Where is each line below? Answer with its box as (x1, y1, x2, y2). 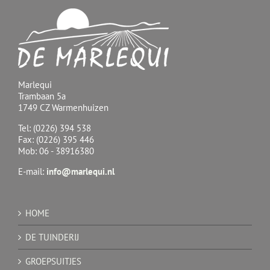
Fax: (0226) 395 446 (18, 133, 94, 145)
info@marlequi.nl (46, 165, 115, 177)
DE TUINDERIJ (25, 231, 79, 243)
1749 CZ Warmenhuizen (18, 101, 108, 113)
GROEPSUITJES (25, 255, 81, 267)
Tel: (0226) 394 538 (18, 122, 91, 134)
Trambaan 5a (18, 90, 66, 102)
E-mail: (18, 165, 46, 177)
